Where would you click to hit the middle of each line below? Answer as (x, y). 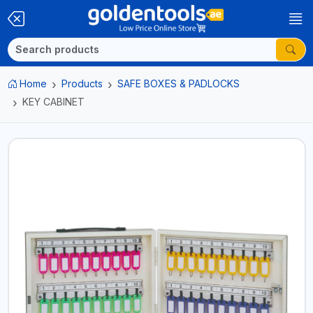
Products (82, 83)
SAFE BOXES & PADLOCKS (179, 83)
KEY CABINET (53, 102)
